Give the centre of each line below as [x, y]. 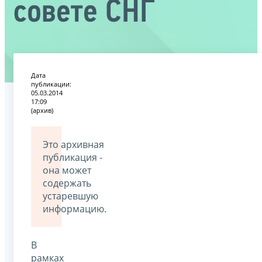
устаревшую [70, 196]
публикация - [73, 157]
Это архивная [73, 144]
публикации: [51, 84]
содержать [67, 183]
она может [67, 170]
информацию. [75, 208]
